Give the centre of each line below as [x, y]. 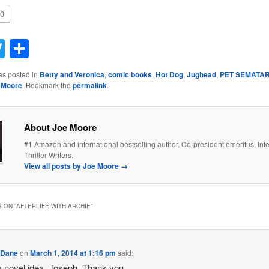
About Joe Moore [60, 127]
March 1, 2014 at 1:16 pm [73, 252]
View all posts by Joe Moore [72, 165]
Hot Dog [169, 74]
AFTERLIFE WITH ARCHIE [53, 206]
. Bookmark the [47, 85]
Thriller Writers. [48, 154]
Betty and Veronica [72, 74]
